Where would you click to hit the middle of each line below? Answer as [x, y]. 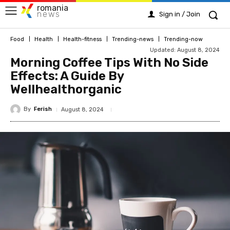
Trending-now [183, 39]
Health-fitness [82, 39]
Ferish [43, 109]
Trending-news [133, 39]
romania [53, 8]
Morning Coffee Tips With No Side [109, 62]
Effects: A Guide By [67, 76]
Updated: [163, 50]
